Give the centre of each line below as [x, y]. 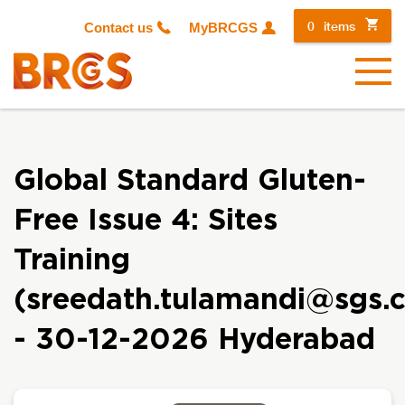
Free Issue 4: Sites [146, 221]
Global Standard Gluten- [190, 181]
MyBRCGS [223, 28]
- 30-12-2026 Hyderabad [194, 340]
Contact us [118, 28]
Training [72, 260]
